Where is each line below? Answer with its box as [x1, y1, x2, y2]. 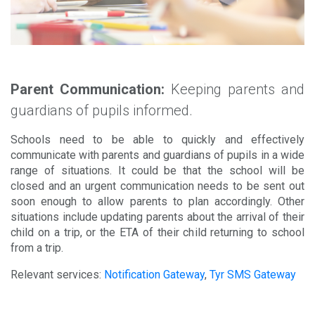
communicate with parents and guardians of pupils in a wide [11, 148, 304, 162]
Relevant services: [11, 268, 104, 282]
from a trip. [11, 241, 63, 255]
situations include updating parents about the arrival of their [11, 210, 304, 224]
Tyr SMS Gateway [210, 268, 296, 282]
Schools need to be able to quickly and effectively [11, 133, 304, 147]
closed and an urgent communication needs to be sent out [11, 179, 304, 193]
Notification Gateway [104, 268, 205, 282]
